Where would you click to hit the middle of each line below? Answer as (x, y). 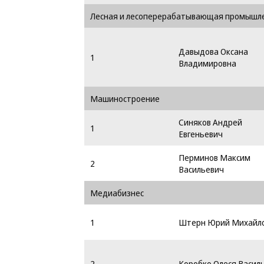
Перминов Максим (214, 157)
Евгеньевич (201, 134)
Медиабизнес (117, 193)
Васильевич (201, 169)
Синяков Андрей (210, 122)
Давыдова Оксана (213, 51)
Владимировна (207, 63)
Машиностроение (125, 98)
